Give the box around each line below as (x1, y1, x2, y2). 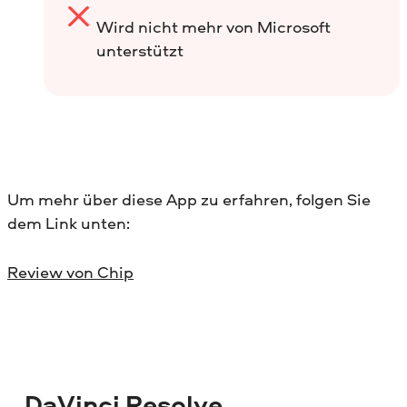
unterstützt (95, 38, 184, 62)
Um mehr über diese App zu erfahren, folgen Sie (7, 187, 371, 211)
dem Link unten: (7, 211, 130, 234)
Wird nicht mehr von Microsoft (95, 15, 331, 38)
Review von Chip (7, 261, 134, 284)
